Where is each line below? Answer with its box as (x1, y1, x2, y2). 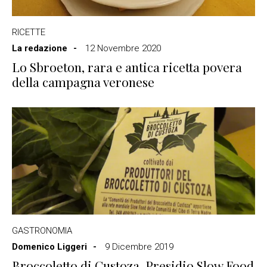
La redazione (12, 43, 67, 54)
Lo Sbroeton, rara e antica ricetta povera (12, 58, 242, 75)
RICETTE (12, 27, 45, 38)
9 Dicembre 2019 (105, 241, 173, 252)
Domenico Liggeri (12, 241, 87, 252)
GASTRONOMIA (12, 225, 72, 236)
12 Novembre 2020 (85, 43, 161, 54)
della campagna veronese (12, 73, 154, 90)
